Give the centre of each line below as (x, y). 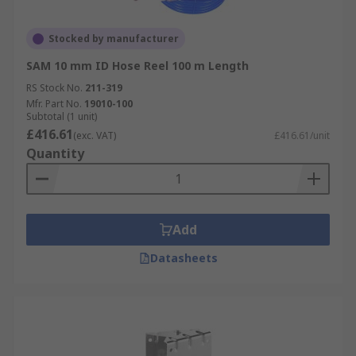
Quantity (55, 153)
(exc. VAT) (95, 135)
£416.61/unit (302, 135)
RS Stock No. (54, 88)
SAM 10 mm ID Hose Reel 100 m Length (137, 66)
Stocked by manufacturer (114, 39)
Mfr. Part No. (54, 104)
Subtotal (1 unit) (62, 116)
